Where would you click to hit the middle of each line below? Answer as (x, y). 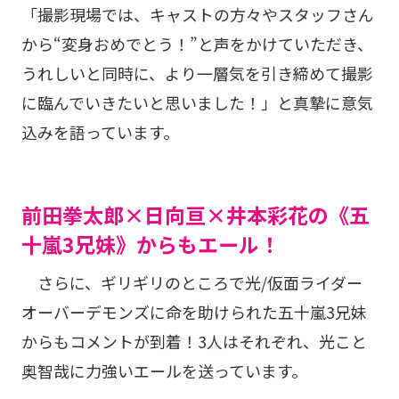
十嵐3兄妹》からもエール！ (150, 244)
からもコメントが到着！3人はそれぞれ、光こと (194, 341)
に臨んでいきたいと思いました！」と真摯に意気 (197, 102)
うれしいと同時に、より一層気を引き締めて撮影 (197, 73)
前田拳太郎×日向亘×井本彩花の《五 (195, 214)
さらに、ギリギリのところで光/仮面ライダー (191, 282)
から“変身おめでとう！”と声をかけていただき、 (197, 43)
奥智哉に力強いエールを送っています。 (164, 370)
